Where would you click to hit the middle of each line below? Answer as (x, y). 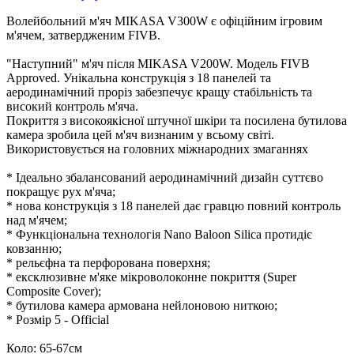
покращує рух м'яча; (61, 191)
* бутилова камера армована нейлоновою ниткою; (142, 305)
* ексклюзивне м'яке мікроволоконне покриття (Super (151, 277)
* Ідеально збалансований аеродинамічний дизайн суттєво (165, 177)
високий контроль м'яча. (72, 106)
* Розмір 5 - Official (58, 319)
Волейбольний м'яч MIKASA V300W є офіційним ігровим (164, 21)
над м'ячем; (37, 220)
